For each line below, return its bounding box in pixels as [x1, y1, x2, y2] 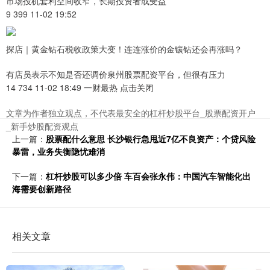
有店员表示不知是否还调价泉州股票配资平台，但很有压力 [6, 68, 225, 81]
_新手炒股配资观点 [6, 120, 78, 133]
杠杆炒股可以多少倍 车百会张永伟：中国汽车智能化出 [46, 170, 251, 183]
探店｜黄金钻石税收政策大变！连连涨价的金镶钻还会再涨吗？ [6, 43, 242, 55]
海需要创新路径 [12, 183, 71, 195]
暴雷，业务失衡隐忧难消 [12, 145, 105, 158]
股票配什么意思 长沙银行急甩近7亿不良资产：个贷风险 [46, 133, 256, 145]
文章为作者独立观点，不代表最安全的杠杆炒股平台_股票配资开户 [6, 107, 256, 119]
